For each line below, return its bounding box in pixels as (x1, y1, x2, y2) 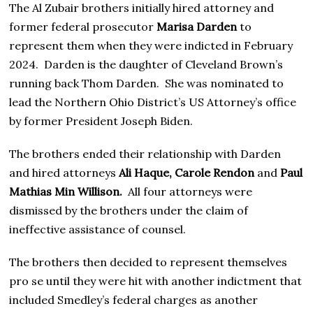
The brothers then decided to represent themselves (9, 255, 288, 270)
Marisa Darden (156, 20, 238, 34)
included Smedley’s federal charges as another (9, 293, 259, 307)
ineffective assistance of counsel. (9, 222, 187, 237)
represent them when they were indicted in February (9, 38, 293, 53)
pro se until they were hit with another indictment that (9, 274, 303, 289)
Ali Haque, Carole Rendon (119, 166, 255, 180)
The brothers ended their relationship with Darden (9, 147, 282, 161)
